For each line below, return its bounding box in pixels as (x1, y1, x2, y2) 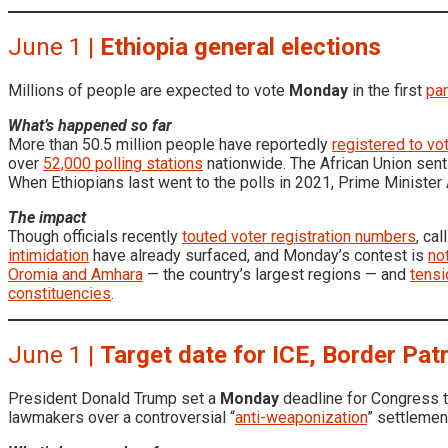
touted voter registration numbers (182, 226, 416, 246)
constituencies (8, 283, 111, 303)
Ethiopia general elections (100, 33, 381, 62)
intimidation (8, 245, 89, 265)
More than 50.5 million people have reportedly (8, 134, 332, 154)
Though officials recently (8, 226, 182, 246)
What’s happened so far (8, 115, 172, 135)
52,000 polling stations (43, 153, 203, 173)
